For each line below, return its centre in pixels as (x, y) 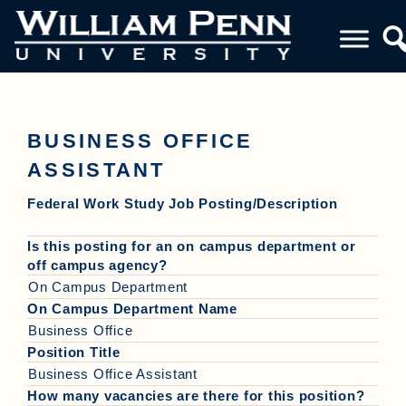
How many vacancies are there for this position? (196, 396)
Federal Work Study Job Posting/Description (183, 203)
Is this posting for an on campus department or (192, 246)
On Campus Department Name (132, 309)
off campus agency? (97, 265)
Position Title (74, 352)
